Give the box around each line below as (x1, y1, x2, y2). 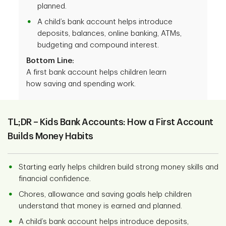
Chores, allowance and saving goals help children (19, 191, 192, 198)
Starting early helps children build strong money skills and (19, 163, 218, 171)
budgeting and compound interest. (37, 41, 159, 49)
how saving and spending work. (26, 80, 136, 88)
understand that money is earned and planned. (19, 202, 184, 210)
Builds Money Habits (8, 132, 93, 141)
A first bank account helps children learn (26, 69, 167, 76)
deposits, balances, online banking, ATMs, (37, 30, 182, 37)
